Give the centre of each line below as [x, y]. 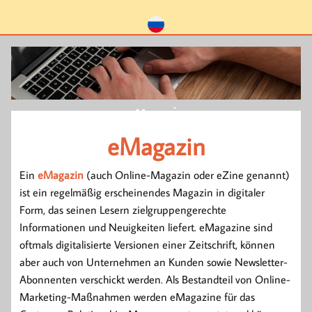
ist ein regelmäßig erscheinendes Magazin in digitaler [142, 192]
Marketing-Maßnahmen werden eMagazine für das [137, 296]
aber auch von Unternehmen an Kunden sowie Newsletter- [154, 262]
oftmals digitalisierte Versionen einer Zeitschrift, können [147, 244]
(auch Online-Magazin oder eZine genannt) [187, 174]
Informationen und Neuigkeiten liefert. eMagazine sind [146, 227]
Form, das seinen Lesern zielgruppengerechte [123, 209]
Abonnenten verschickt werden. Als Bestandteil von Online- [155, 279]
